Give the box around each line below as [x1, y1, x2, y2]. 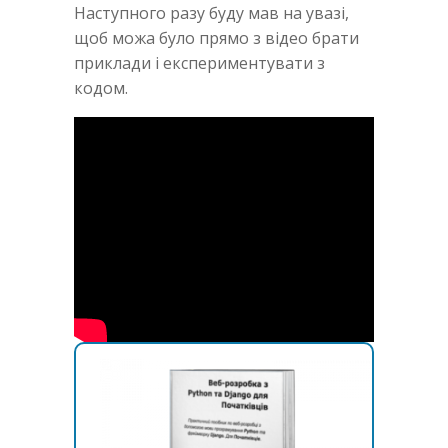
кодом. [74, 76, 128, 99]
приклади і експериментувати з [74, 51, 325, 74]
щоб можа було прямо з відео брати [74, 26, 359, 49]
